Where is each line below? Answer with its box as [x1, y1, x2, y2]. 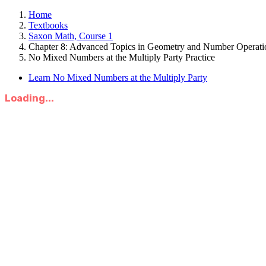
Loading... [5, 93, 54, 104]
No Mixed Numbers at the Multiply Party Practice [28, 52, 215, 62]
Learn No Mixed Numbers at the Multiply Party [28, 72, 207, 83]
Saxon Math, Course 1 [28, 31, 113, 41]
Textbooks [28, 20, 68, 30]
